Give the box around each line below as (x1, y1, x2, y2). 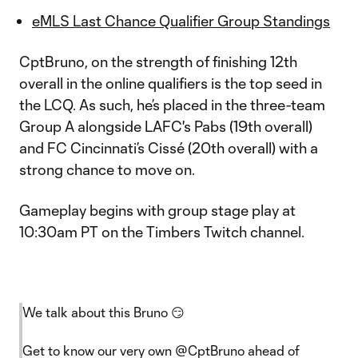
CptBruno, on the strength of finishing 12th (19, 53, 297, 70)
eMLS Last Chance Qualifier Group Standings (32, 12, 330, 30)
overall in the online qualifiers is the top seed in (19, 74, 322, 92)
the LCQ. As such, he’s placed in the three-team (19, 96, 325, 113)
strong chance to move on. (19, 161, 195, 178)
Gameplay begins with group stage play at (19, 201, 296, 219)
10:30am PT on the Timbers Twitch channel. (19, 223, 304, 241)
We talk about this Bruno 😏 (22, 304, 185, 320)
